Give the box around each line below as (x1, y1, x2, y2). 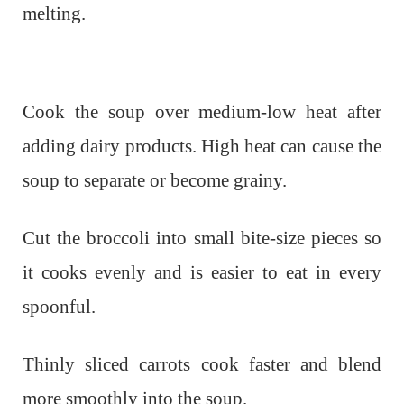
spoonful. (23, 295, 96, 317)
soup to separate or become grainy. (23, 169, 287, 191)
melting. (23, 2, 86, 24)
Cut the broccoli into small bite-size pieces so (23, 226, 381, 249)
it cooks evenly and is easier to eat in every (23, 261, 381, 283)
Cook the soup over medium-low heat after (23, 100, 381, 123)
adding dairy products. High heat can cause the (23, 134, 381, 157)
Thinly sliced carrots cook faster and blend (23, 353, 381, 375)
